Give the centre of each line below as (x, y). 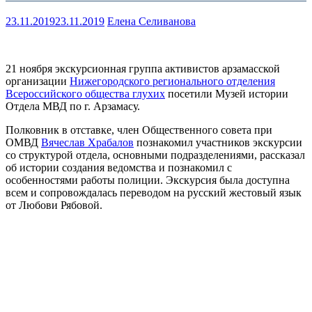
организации (38, 81)
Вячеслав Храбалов (87, 143)
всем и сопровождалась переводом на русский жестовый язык (154, 193)
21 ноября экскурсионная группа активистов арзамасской (143, 69)
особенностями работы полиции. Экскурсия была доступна (148, 180)
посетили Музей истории (227, 94)
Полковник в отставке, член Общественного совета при (139, 130)
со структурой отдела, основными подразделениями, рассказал (155, 155)
